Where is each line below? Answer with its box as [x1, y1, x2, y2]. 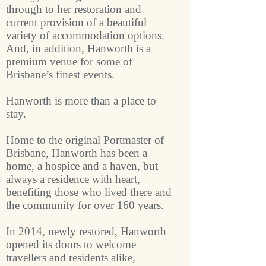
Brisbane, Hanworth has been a [6, 147, 147, 159]
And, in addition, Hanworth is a [6, 42, 151, 55]
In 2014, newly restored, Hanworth [6, 225, 166, 237]
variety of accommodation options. [6, 29, 167, 42]
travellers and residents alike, [6, 251, 135, 264]
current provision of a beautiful [6, 16, 147, 28]
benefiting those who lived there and [6, 186, 172, 198]
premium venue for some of [6, 55, 132, 68]
